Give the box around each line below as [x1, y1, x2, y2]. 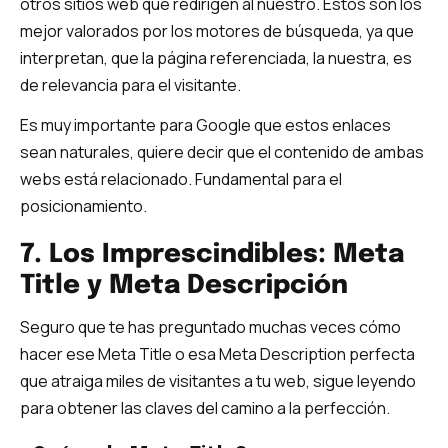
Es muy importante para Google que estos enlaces [20, 113, 391, 136]
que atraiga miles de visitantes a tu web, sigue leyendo [20, 370, 416, 393]
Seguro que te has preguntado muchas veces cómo [20, 316, 401, 339]
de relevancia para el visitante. [20, 73, 241, 96]
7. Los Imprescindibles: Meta [20, 241, 404, 269]
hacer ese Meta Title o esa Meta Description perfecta [20, 343, 415, 366]
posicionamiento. [20, 194, 147, 217]
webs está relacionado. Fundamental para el [20, 167, 342, 190]
